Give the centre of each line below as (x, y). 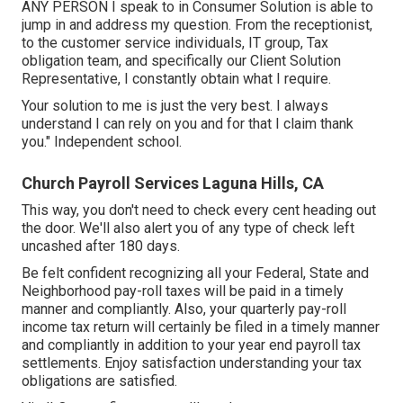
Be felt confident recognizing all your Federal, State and (195, 273)
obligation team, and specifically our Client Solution (181, 60)
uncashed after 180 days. (101, 246)
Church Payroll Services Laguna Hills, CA (173, 183)
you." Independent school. (102, 141)
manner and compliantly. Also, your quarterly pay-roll (184, 309)
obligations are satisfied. (99, 381)
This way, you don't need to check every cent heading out (199, 210)
